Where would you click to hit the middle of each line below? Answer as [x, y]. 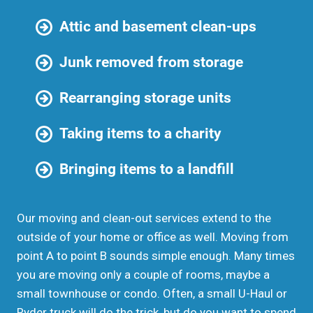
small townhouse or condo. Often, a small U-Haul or [152, 293]
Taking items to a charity [140, 133]
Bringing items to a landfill [147, 169]
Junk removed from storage [151, 62]
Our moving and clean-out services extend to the [144, 218]
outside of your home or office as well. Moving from [153, 237]
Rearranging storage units [145, 97]
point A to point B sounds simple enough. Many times [156, 256]
